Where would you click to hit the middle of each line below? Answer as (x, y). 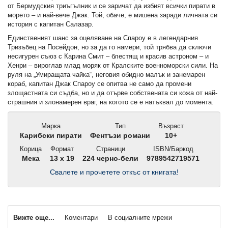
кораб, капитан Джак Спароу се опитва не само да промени (99, 84)
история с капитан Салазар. (51, 24)
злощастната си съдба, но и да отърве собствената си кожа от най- (112, 93)
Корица (30, 149)
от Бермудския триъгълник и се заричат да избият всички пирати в (111, 6)
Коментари (81, 218)
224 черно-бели (109, 159)
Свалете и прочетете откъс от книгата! (114, 173)
